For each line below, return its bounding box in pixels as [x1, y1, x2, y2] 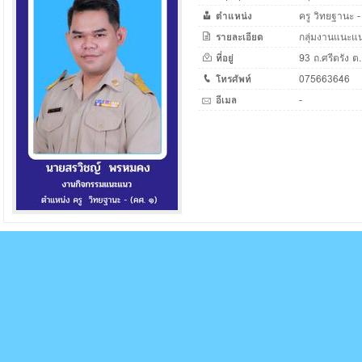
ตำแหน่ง [216, 7, 252, 23]
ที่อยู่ [216, 49, 234, 65]
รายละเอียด [216, 28, 263, 44]
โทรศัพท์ [216, 70, 251, 86]
